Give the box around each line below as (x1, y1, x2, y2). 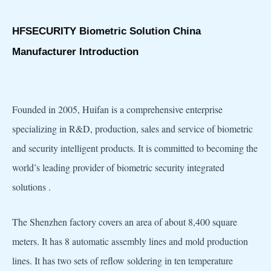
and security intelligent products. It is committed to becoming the (12, 142, 258, 155)
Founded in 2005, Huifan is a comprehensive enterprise (12, 103, 223, 116)
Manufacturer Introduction (12, 45, 139, 57)
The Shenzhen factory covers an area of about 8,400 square (12, 215, 237, 228)
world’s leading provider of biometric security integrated (12, 161, 224, 174)
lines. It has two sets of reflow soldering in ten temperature (12, 253, 233, 267)
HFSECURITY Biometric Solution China (12, 25, 201, 37)
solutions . (12, 180, 51, 194)
